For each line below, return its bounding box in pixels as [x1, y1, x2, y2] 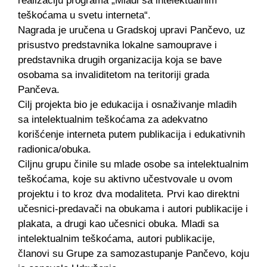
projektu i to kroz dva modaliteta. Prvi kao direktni [18, 188, 240, 200]
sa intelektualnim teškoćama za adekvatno [18, 114, 207, 125]
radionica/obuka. [18, 144, 91, 155]
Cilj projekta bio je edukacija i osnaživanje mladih [18, 99, 237, 110]
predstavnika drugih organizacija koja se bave [18, 54, 222, 66]
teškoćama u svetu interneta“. [18, 10, 151, 21]
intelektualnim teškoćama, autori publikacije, [18, 233, 215, 244]
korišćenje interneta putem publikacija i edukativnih [18, 129, 245, 140]
